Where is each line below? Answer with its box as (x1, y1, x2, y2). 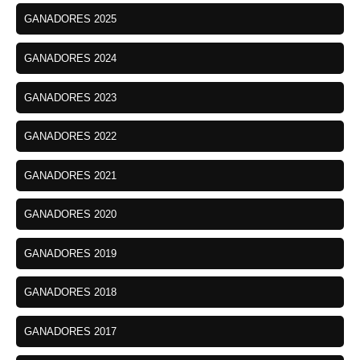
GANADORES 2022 (24, 130, 117, 143)
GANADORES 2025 (24, 13, 117, 26)
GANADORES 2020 (24, 208, 117, 221)
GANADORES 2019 (24, 247, 117, 260)
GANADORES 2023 (24, 91, 117, 104)
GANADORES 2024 (24, 52, 117, 64)
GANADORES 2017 (24, 325, 117, 337)
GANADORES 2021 (24, 169, 117, 182)
